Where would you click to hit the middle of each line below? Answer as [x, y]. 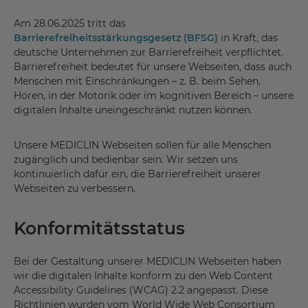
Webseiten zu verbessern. [75, 189]
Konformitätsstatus [99, 229]
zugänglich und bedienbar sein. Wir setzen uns [126, 160]
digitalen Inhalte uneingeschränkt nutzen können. [133, 110]
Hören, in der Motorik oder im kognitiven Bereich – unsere [154, 96]
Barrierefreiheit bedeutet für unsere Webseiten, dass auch [153, 67]
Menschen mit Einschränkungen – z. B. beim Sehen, [137, 81]
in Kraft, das [248, 38]
